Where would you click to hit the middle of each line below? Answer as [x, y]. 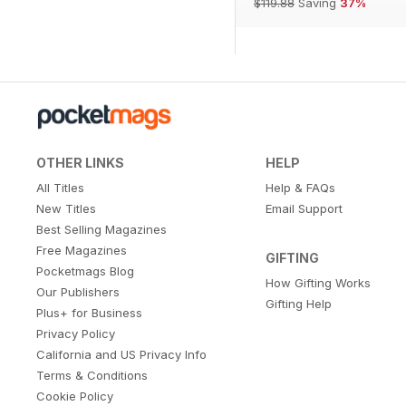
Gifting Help [298, 304]
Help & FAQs [300, 188]
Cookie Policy [75, 396]
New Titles [66, 209]
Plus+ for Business [89, 313]
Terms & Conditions [92, 376]
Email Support [304, 209]
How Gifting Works [318, 283]
